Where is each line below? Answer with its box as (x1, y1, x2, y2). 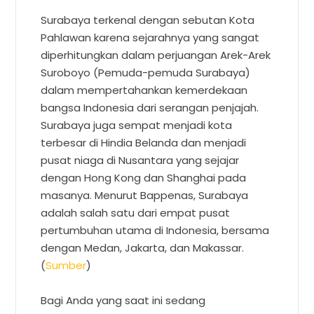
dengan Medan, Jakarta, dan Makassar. (41, 240, 245, 255)
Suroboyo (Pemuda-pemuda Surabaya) (41, 64, 251, 80)
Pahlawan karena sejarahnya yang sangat (41, 29, 260, 45)
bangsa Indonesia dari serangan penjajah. (41, 100, 259, 115)
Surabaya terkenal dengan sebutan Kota (41, 12, 255, 27)
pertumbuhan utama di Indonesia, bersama (41, 222, 270, 238)
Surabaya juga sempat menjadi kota (41, 117, 233, 132)
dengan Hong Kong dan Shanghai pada (41, 170, 247, 185)
